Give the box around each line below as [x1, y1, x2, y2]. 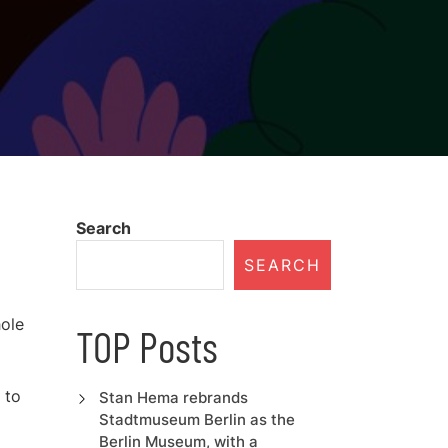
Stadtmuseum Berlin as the [98, 410, 295, 429]
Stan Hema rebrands [98, 388, 248, 407]
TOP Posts [76, 321, 218, 371]
